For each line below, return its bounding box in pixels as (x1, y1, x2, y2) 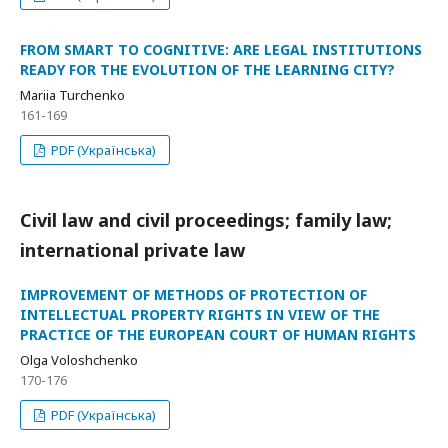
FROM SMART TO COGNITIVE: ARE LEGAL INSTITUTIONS (20, 40, 422, 59)
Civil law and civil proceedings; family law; (20, 208, 392, 232)
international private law (20, 238, 245, 262)
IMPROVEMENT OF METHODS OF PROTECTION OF (20, 285, 367, 304)
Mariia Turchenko (20, 86, 125, 104)
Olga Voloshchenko (20, 351, 138, 369)
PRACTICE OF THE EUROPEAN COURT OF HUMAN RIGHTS (20, 325, 416, 344)
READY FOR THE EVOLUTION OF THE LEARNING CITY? (20, 60, 395, 79)
